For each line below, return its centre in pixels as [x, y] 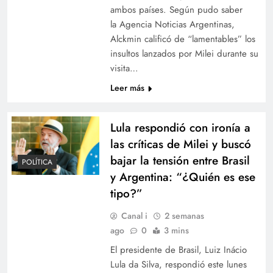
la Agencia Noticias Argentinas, [172, 24]
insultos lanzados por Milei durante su [184, 53]
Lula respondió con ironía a [180, 127]
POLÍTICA [37, 162]
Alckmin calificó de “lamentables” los [183, 39]
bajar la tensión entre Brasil [180, 160]
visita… [124, 68]
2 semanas [184, 215]
